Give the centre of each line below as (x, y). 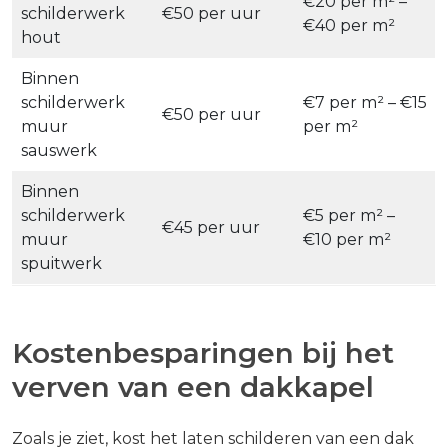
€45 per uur (211, 228)
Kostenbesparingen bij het (203, 353)
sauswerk (59, 151)
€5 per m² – (349, 216)
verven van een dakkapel (193, 387)
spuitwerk (61, 264)
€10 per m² (347, 240)
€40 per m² (349, 26)
